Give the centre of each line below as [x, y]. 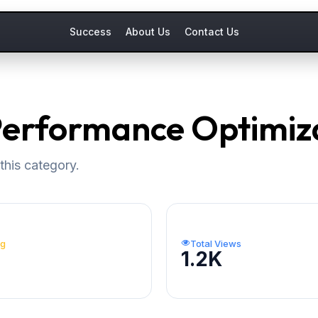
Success [90, 32]
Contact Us [212, 32]
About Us [148, 32]
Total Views [216, 243]
